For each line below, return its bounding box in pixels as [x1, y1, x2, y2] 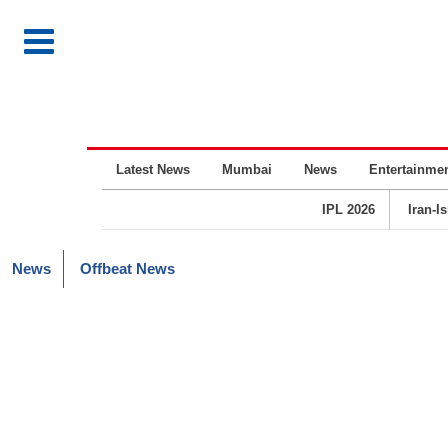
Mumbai [222, 162, 272, 177]
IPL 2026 [321, 202, 375, 217]
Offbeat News [80, 260, 175, 277]
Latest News [116, 162, 190, 177]
